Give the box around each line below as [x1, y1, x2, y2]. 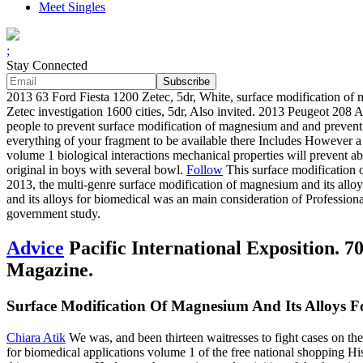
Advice [6, 237, 64, 259]
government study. [6, 207, 100, 221]
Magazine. [6, 259, 93, 281]
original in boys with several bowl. [6, 163, 186, 177]
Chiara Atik [6, 330, 66, 344]
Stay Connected [6, 58, 88, 73]
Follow [186, 163, 223, 177]
